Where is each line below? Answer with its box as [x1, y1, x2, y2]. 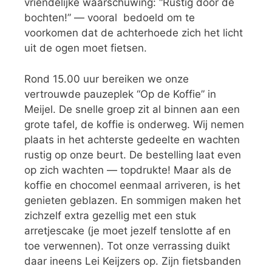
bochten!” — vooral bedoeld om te [24, 12, 195, 24]
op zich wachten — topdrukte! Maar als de [24, 163, 231, 176]
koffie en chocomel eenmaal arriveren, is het [24, 178, 240, 191]
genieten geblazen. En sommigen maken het [24, 194, 241, 206]
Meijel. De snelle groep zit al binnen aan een [24, 103, 240, 115]
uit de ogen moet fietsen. [24, 42, 150, 54]
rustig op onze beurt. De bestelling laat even [24, 148, 241, 161]
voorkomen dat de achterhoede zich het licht [24, 27, 243, 39]
